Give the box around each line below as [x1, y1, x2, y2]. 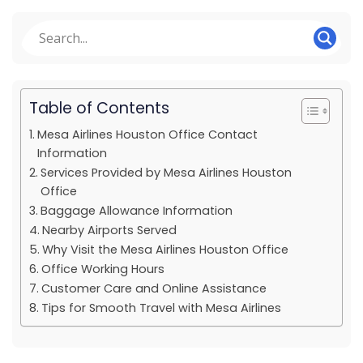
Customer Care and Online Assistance [41, 280, 267, 297]
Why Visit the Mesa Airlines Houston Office [41, 241, 288, 258]
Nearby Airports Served [41, 222, 177, 238]
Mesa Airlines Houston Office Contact [36, 126, 258, 143]
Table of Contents [29, 97, 169, 120]
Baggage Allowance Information [40, 203, 233, 219]
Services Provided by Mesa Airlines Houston [40, 164, 292, 181]
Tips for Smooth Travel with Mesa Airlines [41, 300, 281, 316]
